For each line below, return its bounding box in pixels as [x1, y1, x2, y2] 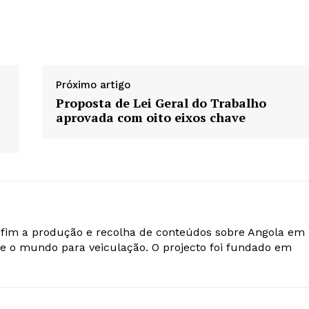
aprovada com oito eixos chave [55, 109, 246, 126]
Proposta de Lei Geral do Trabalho [55, 94, 266, 112]
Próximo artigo [55, 79, 130, 92]
